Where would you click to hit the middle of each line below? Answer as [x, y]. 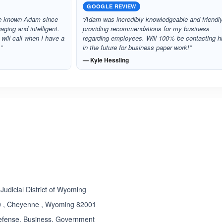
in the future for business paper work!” [137, 47]
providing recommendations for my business [146, 28]
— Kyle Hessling [106, 60]
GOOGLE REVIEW [111, 6]
